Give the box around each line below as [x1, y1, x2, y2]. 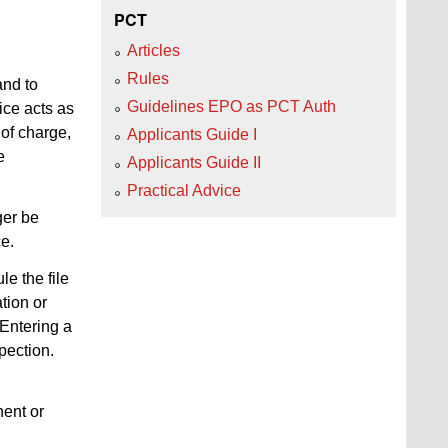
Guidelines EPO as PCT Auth [127, 97, 336, 115]
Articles [127, 41, 180, 59]
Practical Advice [127, 181, 241, 199]
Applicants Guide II [127, 153, 261, 171]
